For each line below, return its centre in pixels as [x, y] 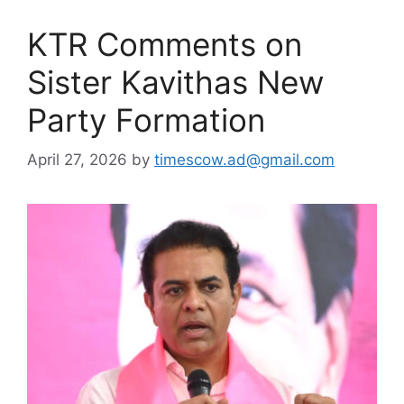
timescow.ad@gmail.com [244, 160]
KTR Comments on [165, 44]
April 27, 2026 [77, 160]
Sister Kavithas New [175, 82]
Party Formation [146, 119]
